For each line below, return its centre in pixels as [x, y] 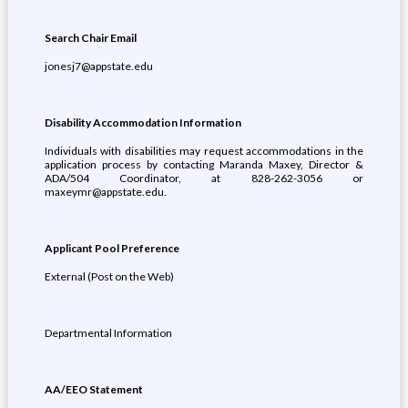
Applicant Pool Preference [112, 248]
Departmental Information [108, 333]
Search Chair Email [90, 38]
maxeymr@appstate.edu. [105, 192]
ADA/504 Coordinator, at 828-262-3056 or [204, 178]
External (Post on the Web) [109, 276]
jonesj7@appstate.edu [98, 66]
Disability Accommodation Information [143, 122]
